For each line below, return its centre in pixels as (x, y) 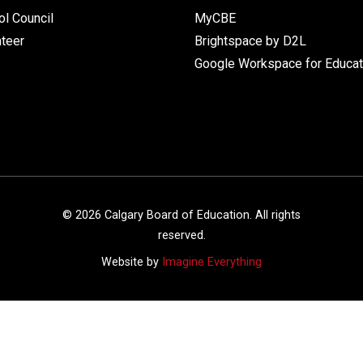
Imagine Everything (212, 262)
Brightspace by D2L (250, 41)
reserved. (181, 235)
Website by (132, 262)
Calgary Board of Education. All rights (201, 215)
